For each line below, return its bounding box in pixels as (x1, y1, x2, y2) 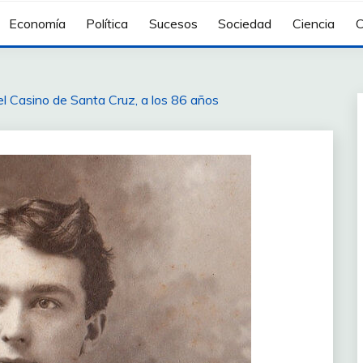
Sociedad (218, 15, 272, 32)
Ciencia (292, 15, 335, 32)
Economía (8, 15, 66, 32)
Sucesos (148, 15, 198, 32)
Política (86, 15, 129, 32)
